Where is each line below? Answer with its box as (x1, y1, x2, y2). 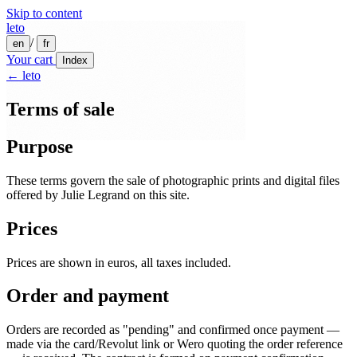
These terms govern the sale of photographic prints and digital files (6, 173, 339, 187)
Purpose (6, 135, 73, 157)
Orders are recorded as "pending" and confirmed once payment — (6, 323, 339, 337)
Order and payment (6, 285, 169, 307)
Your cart (6, 53, 53, 66)
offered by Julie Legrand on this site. (6, 187, 190, 202)
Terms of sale (6, 98, 115, 120)
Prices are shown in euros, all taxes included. (6, 255, 231, 269)
